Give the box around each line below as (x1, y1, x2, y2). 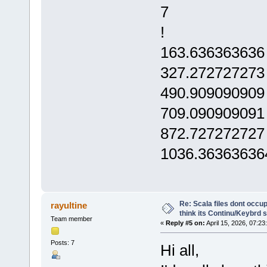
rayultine (51, 200, 88, 211)
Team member (50, 215, 92, 223)
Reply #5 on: (165, 219, 205, 227)
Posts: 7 (50, 239, 74, 247)
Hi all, (160, 241, 199, 260)
